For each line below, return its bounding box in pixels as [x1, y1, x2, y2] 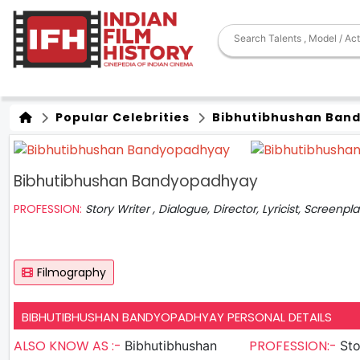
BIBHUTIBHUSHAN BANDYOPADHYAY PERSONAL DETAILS [22, 308, 332, 325]
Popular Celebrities [52, 109, 190, 125]
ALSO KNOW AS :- [14, 336, 125, 355]
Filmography [37, 264, 106, 280]
